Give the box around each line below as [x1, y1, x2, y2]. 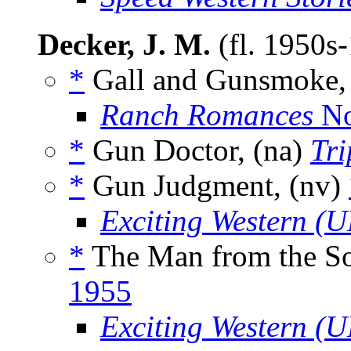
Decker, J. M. [38, 27, 211, 62]
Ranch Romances [100, 98, 313, 132]
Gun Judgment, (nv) [85, 168, 349, 203]
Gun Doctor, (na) [85, 133, 310, 168]
